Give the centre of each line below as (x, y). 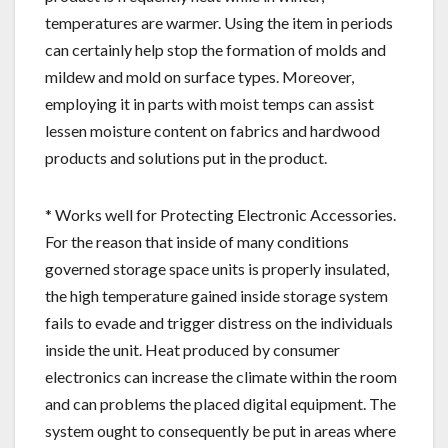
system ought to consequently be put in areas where (220, 430)
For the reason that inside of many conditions (197, 241)
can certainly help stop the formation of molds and (215, 49)
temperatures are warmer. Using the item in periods (219, 22)
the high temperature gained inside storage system (216, 295)
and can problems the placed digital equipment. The (220, 403)
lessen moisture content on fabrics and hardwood (212, 130)
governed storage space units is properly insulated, (217, 268)
